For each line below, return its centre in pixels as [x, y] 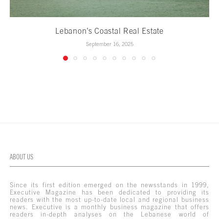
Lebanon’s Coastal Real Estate [109, 31]
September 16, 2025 [109, 44]
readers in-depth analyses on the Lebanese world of [109, 214]
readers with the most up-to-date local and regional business [109, 199]
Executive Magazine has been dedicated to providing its [109, 192]
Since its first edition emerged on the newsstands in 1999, [109, 185]
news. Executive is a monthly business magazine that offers [109, 207]
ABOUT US [22, 157]
